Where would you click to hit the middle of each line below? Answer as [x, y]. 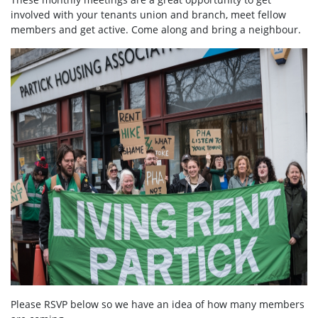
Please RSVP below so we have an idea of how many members [158, 305]
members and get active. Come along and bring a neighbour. [156, 30]
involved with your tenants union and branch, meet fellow [148, 15]
